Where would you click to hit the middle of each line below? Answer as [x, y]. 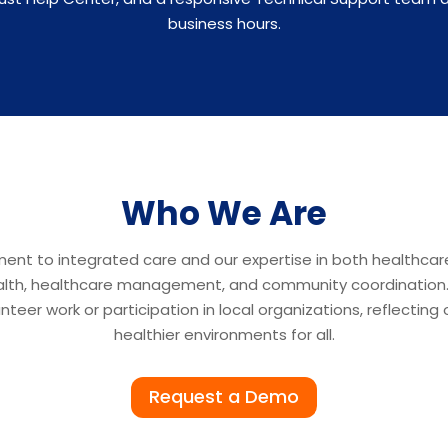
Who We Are [224, 213]
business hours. [224, 23]
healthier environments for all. [224, 334]
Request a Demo [224, 397]
